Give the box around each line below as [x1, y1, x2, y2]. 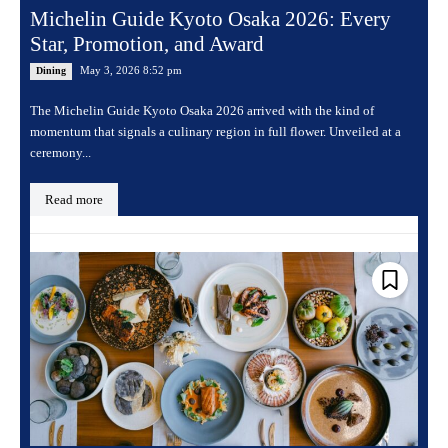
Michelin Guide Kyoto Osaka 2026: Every [30, 7, 391, 32]
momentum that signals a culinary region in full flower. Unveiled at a [30, 124, 401, 140]
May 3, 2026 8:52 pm [80, 64, 182, 77]
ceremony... [30, 145, 91, 161]
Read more [45, 192, 103, 208]
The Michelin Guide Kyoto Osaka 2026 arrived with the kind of [30, 103, 374, 119]
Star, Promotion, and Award [30, 32, 264, 57]
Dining [36, 65, 66, 77]
